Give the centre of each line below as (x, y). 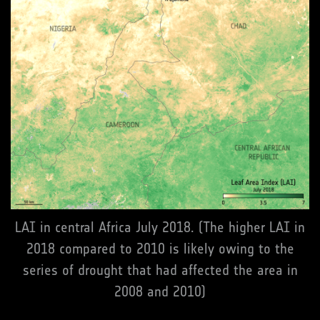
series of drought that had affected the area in (160, 270)
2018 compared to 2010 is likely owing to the (160, 249)
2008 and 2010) (160, 292)
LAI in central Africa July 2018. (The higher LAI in (160, 227)
